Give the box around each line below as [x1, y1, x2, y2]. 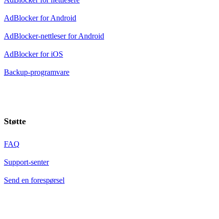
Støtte [4, 116, 26, 127]
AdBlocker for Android [4, 14, 76, 22]
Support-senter [4, 158, 49, 167]
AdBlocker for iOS [4, 50, 63, 59]
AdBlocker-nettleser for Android [4, 32, 104, 41]
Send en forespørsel [4, 176, 65, 185]
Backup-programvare [4, 68, 69, 77]
